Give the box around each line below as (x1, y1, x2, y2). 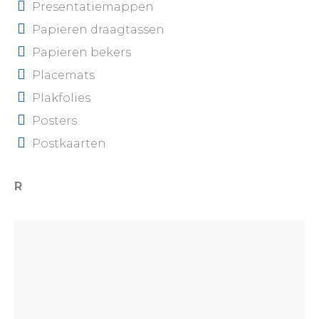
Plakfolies (32, 90, 90, 105)
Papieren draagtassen (32, 22, 164, 36)
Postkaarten (32, 136, 106, 150)
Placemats (32, 68, 95, 82)
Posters (32, 113, 77, 127)
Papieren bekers (32, 45, 131, 59)
